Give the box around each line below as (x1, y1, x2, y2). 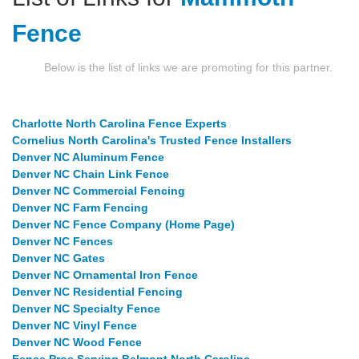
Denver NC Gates (12, 252, 105, 264)
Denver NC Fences (12, 235, 113, 248)
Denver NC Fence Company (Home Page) (12, 218, 235, 231)
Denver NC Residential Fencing (12, 285, 183, 298)
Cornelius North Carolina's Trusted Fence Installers (12, 134, 292, 147)
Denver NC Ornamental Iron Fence (12, 268, 198, 281)
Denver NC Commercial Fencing (12, 184, 185, 197)
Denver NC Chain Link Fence (12, 167, 169, 180)
